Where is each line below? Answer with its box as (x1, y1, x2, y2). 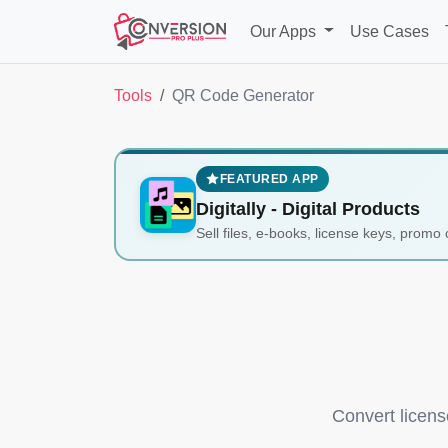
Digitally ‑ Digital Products (196, 199, 420, 219)
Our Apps (250, 22, 320, 40)
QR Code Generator (172, 87, 314, 104)
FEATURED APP (219, 172, 319, 186)
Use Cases (349, 22, 429, 40)
